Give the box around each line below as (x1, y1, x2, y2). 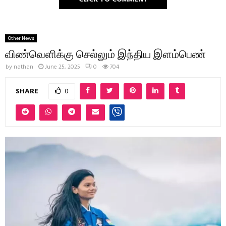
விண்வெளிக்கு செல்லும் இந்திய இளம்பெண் (5, 45, 206, 62)
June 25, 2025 (45, 62, 80, 73)
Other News (8, 34, 34, 43)
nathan (14, 62, 33, 73)
